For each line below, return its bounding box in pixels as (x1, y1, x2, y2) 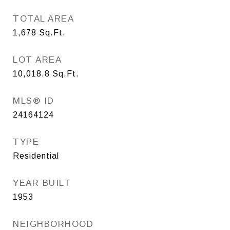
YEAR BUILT (13, 178, 71, 188)
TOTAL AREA (13, 13, 74, 24)
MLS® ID (13, 95, 54, 106)
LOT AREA (13, 54, 62, 65)
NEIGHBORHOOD (13, 219, 93, 229)
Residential (13, 151, 59, 160)
